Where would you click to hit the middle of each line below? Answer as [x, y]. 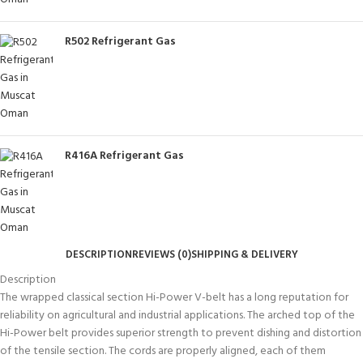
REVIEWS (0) [161, 254]
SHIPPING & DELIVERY [244, 254]
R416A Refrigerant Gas [124, 156]
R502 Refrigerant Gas [120, 42]
